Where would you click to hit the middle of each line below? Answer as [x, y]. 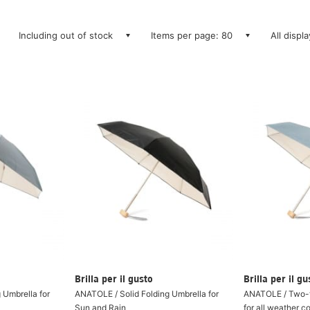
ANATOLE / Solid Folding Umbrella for [146, 293]
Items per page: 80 [192, 35]
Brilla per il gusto [113, 280]
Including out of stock [66, 35]
